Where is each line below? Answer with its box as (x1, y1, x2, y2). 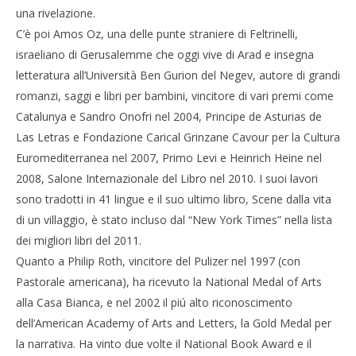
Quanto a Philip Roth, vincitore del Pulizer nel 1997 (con (16, 253, 300, 269)
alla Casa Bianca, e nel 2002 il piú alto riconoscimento (16, 295, 292, 310)
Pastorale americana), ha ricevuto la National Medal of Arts (16, 274, 322, 289)
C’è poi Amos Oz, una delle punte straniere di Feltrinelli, (16, 26, 298, 41)
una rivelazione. (16, 6, 95, 21)
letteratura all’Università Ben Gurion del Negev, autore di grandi (16, 68, 340, 83)
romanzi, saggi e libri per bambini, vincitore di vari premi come (16, 88, 334, 103)
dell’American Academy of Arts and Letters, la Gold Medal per (16, 315, 331, 331)
